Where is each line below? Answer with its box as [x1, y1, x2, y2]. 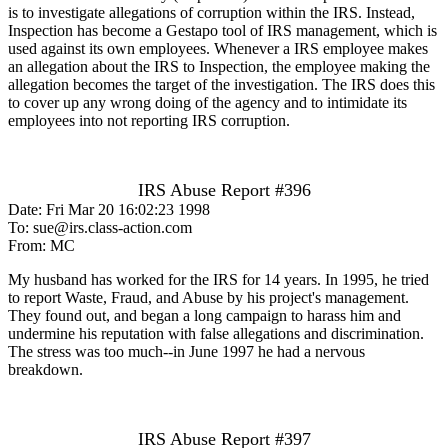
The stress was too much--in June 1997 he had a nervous [8, 342, 365, 360]
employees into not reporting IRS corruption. [8, 111, 290, 129]
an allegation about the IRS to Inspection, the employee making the [8, 57, 430, 75]
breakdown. [8, 360, 83, 378]
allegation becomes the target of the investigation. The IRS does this [8, 75, 435, 93]
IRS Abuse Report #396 [137, 179, 311, 200]
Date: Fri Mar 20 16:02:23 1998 [8, 200, 210, 218]
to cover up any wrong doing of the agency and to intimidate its [8, 93, 407, 111]
